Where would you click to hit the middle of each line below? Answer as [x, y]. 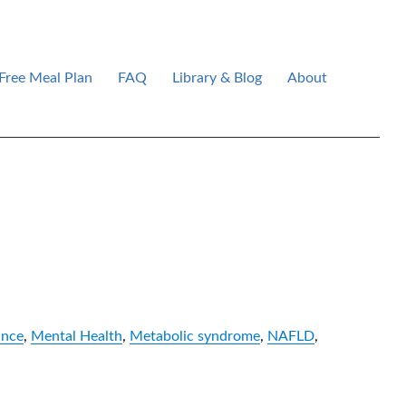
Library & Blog [217, 77]
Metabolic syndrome [194, 336]
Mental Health [76, 336]
